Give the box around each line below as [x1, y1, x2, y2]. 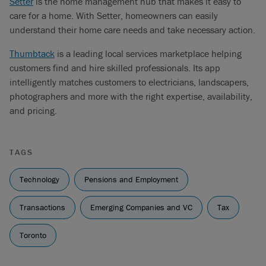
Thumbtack [9, 47, 55, 59]
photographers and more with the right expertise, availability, [9, 90, 252, 102]
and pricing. [9, 104, 57, 116]
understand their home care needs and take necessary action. [9, 24, 255, 36]
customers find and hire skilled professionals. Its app [9, 62, 220, 74]
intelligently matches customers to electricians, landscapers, [9, 76, 249, 88]
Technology [20, 174, 59, 185]
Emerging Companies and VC [90, 202, 192, 213]
